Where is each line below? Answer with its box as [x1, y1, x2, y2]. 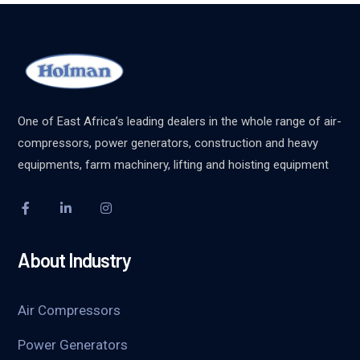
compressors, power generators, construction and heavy [18, 136, 319, 151]
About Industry [18, 248, 132, 272]
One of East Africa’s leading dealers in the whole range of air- [18, 114, 342, 129]
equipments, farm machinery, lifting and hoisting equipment [18, 157, 329, 173]
